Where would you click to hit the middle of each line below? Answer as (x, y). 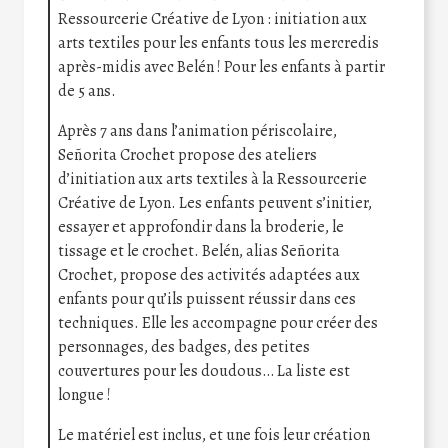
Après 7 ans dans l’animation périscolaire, (197, 131)
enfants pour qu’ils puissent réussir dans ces (207, 299)
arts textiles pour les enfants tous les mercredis (218, 43)
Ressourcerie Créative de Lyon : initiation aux (212, 19)
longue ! (84, 395)
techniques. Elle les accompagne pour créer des (218, 323)
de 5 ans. (87, 91)
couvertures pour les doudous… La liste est (204, 371)
